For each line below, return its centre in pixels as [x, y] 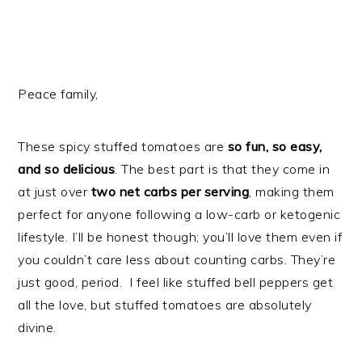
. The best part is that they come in [223, 168]
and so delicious [67, 168]
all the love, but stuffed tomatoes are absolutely [165, 304]
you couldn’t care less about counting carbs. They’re [177, 259]
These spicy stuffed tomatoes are [121, 146]
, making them [292, 191]
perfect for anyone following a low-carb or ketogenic [179, 214]
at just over [55, 191]
